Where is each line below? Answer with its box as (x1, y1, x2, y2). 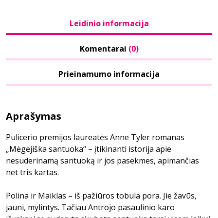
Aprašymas (6, 109, 61, 123)
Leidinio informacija (69, 18, 149, 29)
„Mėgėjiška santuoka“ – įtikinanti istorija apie (6, 144, 171, 154)
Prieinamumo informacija (58, 69, 160, 79)
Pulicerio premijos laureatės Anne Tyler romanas (6, 132, 184, 143)
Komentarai (79, 43, 128, 54)
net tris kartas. (6, 167, 59, 178)
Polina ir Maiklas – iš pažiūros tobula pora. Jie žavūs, (6, 190, 197, 201)
